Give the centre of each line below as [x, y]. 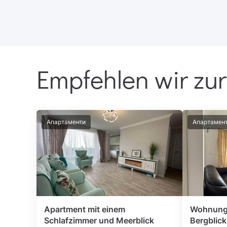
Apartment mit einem [85, 209]
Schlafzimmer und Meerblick [99, 220]
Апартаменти [66, 122]
